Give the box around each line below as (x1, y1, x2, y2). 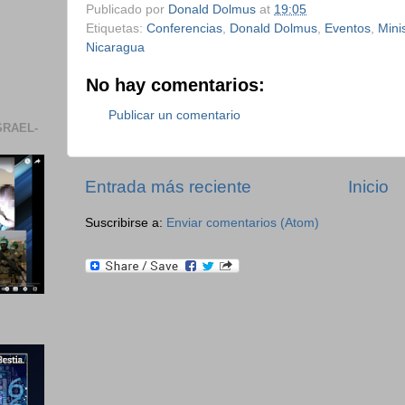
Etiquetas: (86, 21, 146, 35)
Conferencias (146, 21, 222, 35)
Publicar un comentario (108, 108, 240, 123)
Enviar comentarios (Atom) (166, 216, 319, 231)
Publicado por (86, 2, 168, 16)
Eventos (325, 21, 371, 35)
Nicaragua (86, 40, 145, 54)
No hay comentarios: (86, 74, 265, 95)
